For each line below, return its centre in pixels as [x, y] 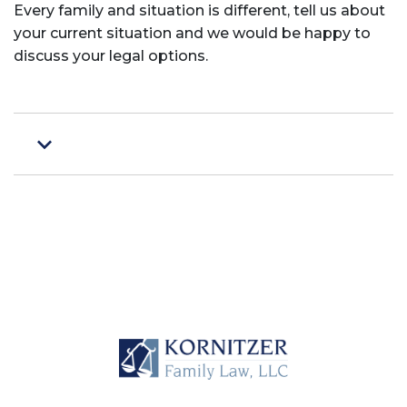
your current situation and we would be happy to [192, 33]
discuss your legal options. [111, 56]
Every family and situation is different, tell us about [199, 10]
